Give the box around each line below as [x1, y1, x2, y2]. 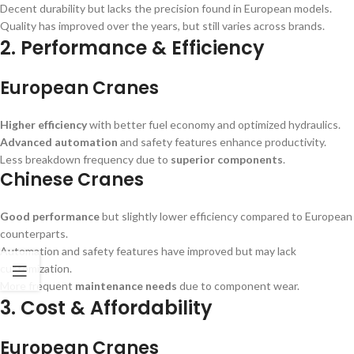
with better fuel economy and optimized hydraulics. [87, 118, 341, 131]
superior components [171, 153, 283, 166]
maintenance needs [75, 279, 177, 292]
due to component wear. [177, 279, 299, 292]
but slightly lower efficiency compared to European [100, 209, 352, 223]
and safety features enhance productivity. [118, 135, 326, 149]
